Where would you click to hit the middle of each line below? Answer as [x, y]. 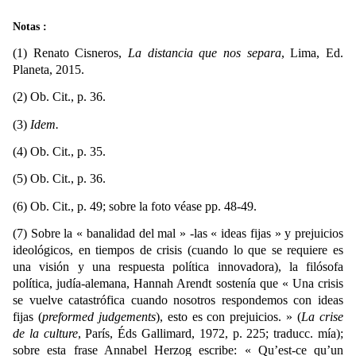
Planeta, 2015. [48, 70]
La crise [323, 317]
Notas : [30, 26]
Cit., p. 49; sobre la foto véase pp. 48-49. [155, 206]
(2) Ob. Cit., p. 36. [59, 97]
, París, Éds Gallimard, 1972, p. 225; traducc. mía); [211, 334]
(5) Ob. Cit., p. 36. [59, 179]
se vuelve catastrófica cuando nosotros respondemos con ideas [178, 300]
